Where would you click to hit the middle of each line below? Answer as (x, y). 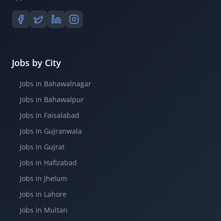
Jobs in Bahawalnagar (55, 84)
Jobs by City (37, 63)
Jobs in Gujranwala (51, 131)
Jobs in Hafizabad (48, 163)
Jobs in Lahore (43, 194)
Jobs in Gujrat (42, 147)
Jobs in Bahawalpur (52, 99)
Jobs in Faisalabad (50, 115)
